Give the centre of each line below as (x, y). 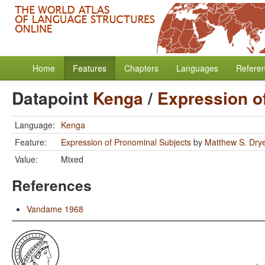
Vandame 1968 (55, 209)
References (52, 185)
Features (90, 68)
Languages (197, 68)
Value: (26, 159)
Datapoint (52, 98)
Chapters (141, 68)
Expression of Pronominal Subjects (126, 142)
